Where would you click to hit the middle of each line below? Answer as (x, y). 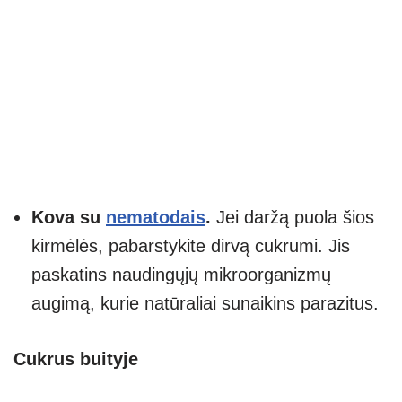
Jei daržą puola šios (293, 217)
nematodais (156, 217)
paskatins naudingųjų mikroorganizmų (181, 274)
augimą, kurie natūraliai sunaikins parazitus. (205, 303)
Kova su (69, 217)
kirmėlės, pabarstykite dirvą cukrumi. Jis (191, 245)
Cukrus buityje (76, 358)
